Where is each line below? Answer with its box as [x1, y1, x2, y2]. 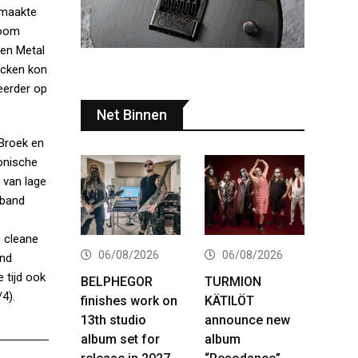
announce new [205, 312, 290, 328]
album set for [81, 331, 160, 347]
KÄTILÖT [205, 292, 254, 308]
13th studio [81, 312, 146, 328]
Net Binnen [97, 105, 167, 123]
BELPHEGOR [81, 273, 153, 289]
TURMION [205, 273, 261, 289]
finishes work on [81, 292, 177, 308]
